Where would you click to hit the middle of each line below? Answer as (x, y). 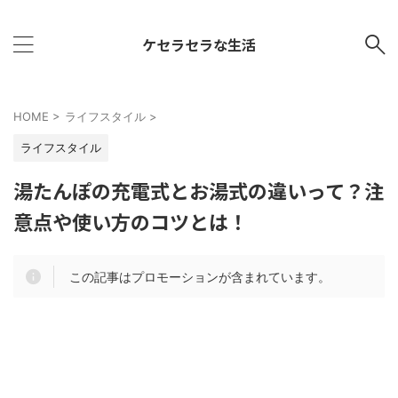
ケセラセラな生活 (199, 44)
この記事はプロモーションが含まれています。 (200, 276)
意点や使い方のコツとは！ (131, 221)
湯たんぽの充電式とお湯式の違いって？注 (199, 190)
